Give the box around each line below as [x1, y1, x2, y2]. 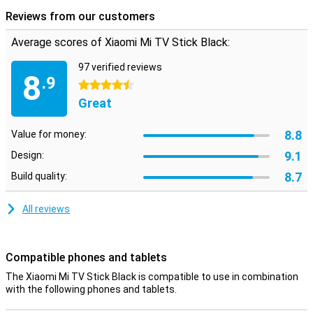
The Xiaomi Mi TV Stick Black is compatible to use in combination [6, 271, 298, 282]
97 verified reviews [78, 61, 162, 73]
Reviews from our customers [6, 10, 155, 23]
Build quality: [11, 170, 67, 182]
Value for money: [11, 129, 87, 140]
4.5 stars [78, 80, 118, 91]
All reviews [22, 203, 70, 214]
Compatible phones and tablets [6, 251, 167, 264]
